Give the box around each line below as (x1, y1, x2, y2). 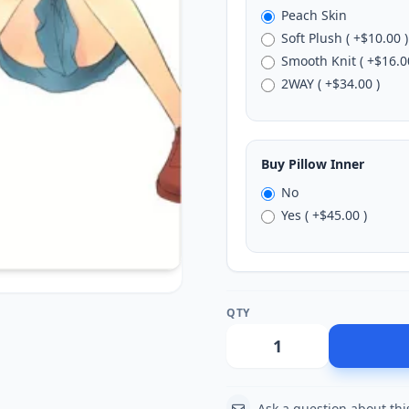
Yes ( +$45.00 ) (281, 206, 368, 224)
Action (329, 305, 363, 320)
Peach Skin (281, 6, 348, 24)
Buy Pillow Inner (261, 155, 364, 173)
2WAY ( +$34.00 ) (281, 75, 381, 92)
